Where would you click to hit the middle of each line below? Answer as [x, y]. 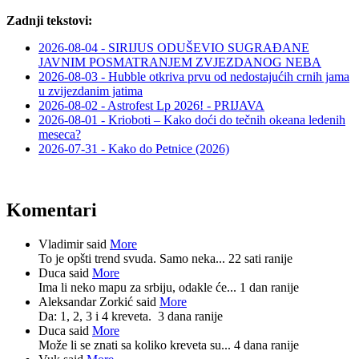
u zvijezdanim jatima [91, 91]
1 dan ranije [269, 288]
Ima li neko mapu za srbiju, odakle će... [139, 288]
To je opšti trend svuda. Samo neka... [133, 259]
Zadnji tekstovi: [49, 21]
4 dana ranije [266, 345]
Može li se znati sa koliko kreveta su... [136, 345]
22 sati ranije [260, 259]
